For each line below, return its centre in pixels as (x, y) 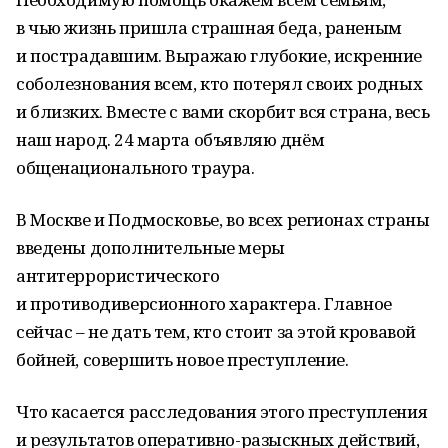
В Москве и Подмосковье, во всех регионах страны (223, 219)
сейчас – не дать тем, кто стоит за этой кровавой (216, 331)
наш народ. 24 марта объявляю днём (170, 139)
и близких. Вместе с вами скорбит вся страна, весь (223, 111)
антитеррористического (118, 275)
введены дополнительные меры (150, 247)
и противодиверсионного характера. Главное (204, 303)
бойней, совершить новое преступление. (182, 359)
